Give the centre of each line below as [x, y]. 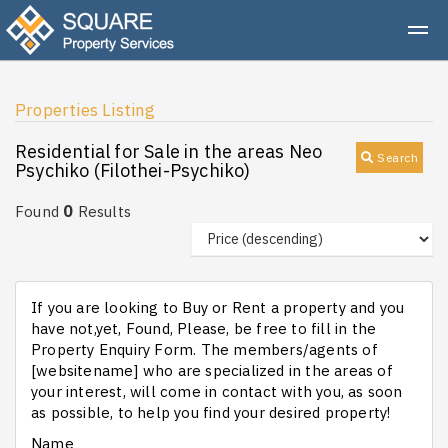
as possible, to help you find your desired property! [211, 412]
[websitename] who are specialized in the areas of [212, 370]
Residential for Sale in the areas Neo [169, 151]
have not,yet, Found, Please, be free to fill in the [204, 328]
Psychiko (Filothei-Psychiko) [133, 170]
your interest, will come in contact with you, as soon [217, 391]
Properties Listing [85, 110]
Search [397, 157]
